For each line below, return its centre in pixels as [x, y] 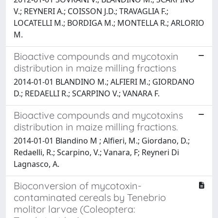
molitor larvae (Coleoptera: [74, 209]
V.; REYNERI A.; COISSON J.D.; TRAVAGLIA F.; [91, 11]
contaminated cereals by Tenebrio [90, 197]
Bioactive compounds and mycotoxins [98, 115]
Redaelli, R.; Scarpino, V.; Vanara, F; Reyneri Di [96, 152]
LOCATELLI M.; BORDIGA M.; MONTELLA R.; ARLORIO [109, 23]
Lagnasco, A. [36, 164]
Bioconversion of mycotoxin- [78, 185]
